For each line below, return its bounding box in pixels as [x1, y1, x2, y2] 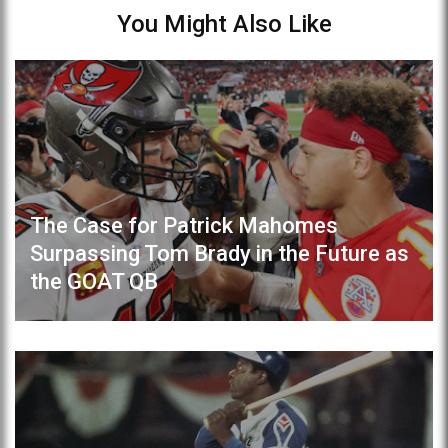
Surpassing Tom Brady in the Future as [30, 240, 409, 266]
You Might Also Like [116, 9, 332, 38]
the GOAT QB [30, 268, 158, 294]
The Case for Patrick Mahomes [30, 212, 338, 238]
